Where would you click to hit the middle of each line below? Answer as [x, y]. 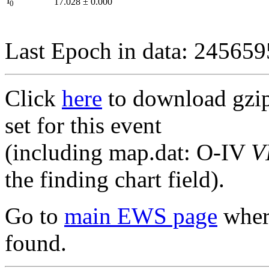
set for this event [83, 125]
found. [36, 243]
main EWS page [141, 216]
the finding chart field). [115, 179]
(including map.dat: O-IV [128, 152]
